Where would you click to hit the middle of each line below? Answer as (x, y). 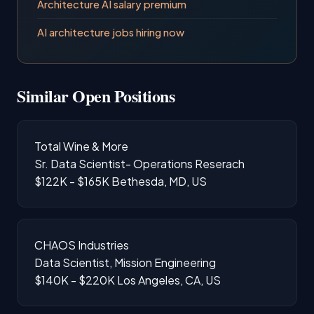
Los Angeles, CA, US (169, 280)
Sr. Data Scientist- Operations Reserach (139, 163)
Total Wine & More (81, 146)
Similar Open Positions (96, 95)
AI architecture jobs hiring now (111, 32)
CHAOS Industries (82, 245)
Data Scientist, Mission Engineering (125, 262)
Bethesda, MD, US (159, 181)
